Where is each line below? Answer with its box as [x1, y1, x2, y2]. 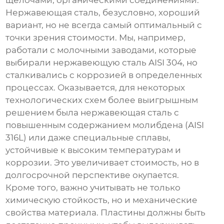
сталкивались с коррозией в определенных [5, 70, 202, 80]
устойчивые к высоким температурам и [5, 145, 181, 155]
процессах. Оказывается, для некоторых [5, 82, 185, 93]
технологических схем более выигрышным [5, 95, 198, 105]
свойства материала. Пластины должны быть [5, 207, 206, 218]
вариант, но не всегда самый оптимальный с [5, 20, 202, 30]
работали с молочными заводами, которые [5, 45, 197, 55]
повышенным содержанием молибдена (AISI [5, 120, 204, 130]
